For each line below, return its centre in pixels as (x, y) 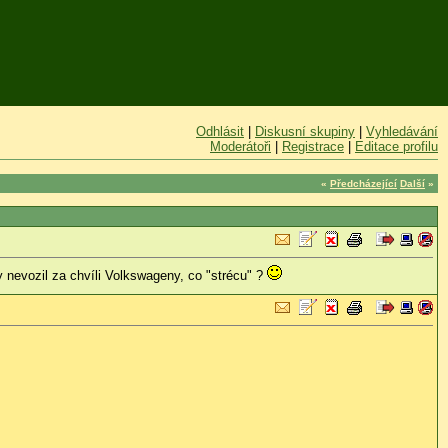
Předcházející (363, 183)
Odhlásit (220, 131)
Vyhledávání (402, 131)
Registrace (313, 146)
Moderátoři (240, 146)
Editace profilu (396, 146)
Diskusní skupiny (305, 131)
